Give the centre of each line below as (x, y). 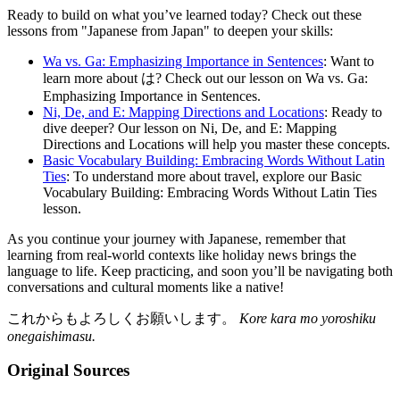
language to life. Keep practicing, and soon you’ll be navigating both (200, 271)
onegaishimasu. (51, 336)
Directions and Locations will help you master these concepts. (217, 144)
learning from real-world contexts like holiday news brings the (182, 254)
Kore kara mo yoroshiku (308, 318)
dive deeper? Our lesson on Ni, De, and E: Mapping (190, 128)
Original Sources (68, 371)
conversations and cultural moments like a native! (146, 287)
